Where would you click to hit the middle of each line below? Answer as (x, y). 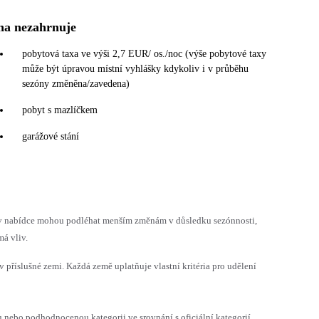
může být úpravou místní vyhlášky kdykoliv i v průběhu (135, 68)
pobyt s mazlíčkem (60, 110)
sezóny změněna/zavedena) (76, 83)
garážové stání (51, 136)
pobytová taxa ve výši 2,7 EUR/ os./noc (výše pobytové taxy (144, 53)
